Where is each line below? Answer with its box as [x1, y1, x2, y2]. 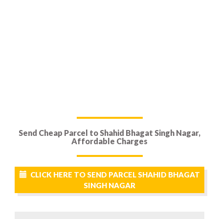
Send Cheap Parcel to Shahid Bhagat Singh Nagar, [19, 128, 200, 137]
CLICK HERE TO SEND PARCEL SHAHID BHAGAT [30, 170, 200, 179]
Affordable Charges [71, 136, 148, 146]
